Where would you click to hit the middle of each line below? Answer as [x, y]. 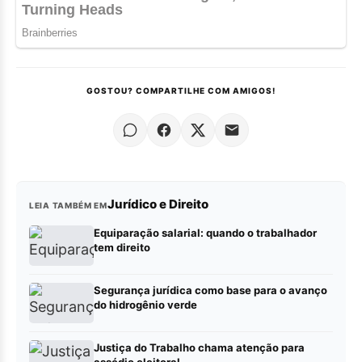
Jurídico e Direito [158, 204]
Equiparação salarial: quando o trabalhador [205, 233]
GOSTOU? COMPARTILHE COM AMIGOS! [181, 91]
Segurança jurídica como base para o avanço [210, 290]
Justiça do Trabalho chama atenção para [199, 348]
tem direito [122, 248]
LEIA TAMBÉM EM [68, 206]
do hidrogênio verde [145, 305]
